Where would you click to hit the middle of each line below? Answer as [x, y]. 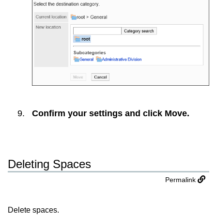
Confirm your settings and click [98, 114]
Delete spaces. [33, 210]
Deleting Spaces [49, 164]
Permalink [180, 180]
